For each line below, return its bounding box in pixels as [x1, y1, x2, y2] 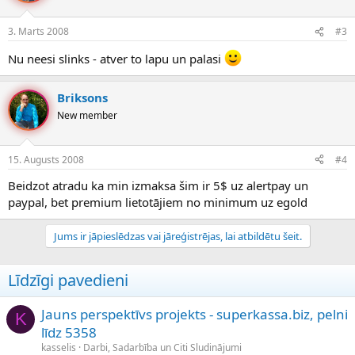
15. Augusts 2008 [8, 152, 84, 166]
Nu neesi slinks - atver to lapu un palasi [8, 51, 224, 67]
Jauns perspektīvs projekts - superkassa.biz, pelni [41, 304, 348, 323]
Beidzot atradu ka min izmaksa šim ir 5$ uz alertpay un [8, 177, 308, 193]
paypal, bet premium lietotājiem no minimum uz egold [8, 193, 307, 210]
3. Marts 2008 [8, 25, 69, 39]
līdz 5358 [41, 323, 97, 342]
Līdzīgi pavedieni [8, 269, 128, 291]
